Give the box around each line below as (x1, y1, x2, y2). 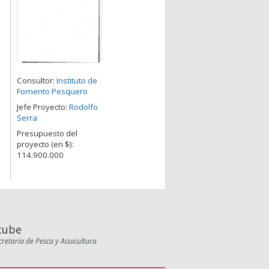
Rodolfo (69, 101, 98, 113)
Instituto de (56, 75, 97, 86)
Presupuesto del (17, 128, 77, 139)
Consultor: (17, 75, 56, 86)
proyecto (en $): (17, 139, 74, 150)
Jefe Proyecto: (17, 101, 69, 113)
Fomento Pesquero (17, 86, 88, 97)
